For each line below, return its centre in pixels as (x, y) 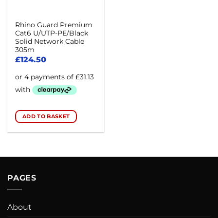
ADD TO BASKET (46, 116)
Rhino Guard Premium (54, 25)
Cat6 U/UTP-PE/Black (52, 33)
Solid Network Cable (50, 41)
